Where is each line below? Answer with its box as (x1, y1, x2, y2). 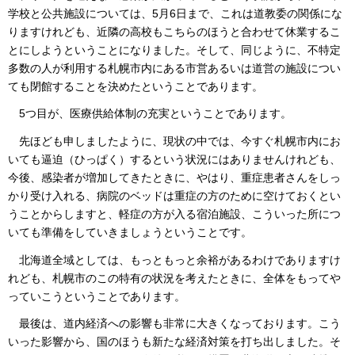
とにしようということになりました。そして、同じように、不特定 (8, 43, 341, 56)
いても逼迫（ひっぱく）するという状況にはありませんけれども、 (8, 152, 341, 166)
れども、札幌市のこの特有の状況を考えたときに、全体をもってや (8, 271, 341, 284)
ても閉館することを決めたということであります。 (8, 79, 263, 93)
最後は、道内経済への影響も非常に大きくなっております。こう (8, 317, 341, 330)
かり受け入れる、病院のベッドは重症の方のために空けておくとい (8, 189, 341, 202)
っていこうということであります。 (8, 289, 185, 303)
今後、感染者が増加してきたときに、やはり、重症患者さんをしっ (8, 170, 341, 184)
